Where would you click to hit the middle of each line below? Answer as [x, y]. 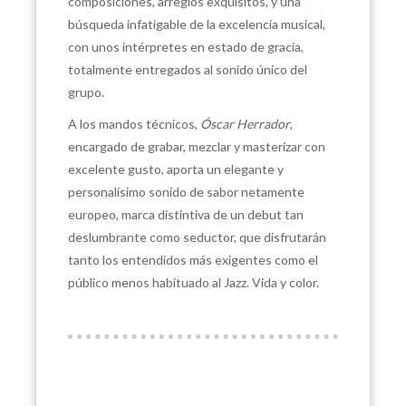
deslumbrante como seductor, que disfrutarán [197, 237]
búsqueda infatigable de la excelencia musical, [197, 24]
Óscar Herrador [244, 124]
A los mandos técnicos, [133, 124]
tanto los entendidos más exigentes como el [193, 260]
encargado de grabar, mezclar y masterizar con [197, 146]
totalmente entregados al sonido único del [188, 69]
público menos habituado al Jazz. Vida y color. [193, 282]
